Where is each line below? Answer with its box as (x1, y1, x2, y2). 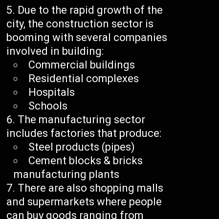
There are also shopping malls (18, 182, 164, 195)
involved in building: (6, 45, 104, 58)
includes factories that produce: (6, 127, 162, 140)
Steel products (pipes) (28, 141, 135, 153)
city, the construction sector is (6, 18, 154, 30)
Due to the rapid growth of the (18, 4, 163, 17)
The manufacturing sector (18, 113, 146, 126)
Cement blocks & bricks (28, 154, 143, 167)
